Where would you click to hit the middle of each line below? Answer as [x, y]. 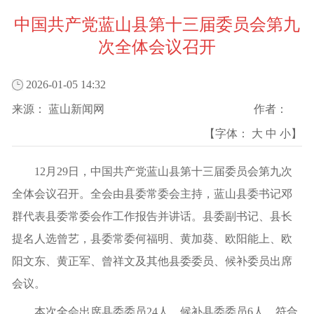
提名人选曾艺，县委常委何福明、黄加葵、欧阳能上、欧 [152, 239]
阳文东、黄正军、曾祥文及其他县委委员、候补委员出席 [152, 261]
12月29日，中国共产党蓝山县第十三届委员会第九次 [163, 171]
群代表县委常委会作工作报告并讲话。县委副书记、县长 [152, 216]
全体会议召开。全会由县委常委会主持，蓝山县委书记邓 [152, 194]
